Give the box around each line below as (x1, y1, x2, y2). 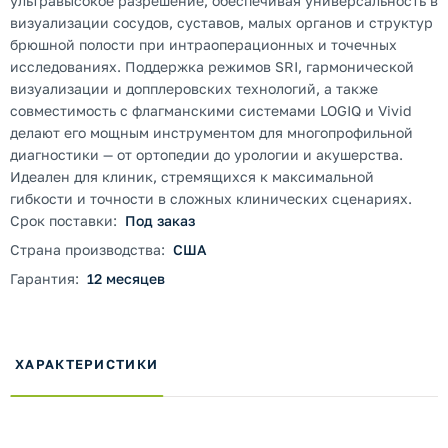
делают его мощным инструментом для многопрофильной (10, 124, 413, 141)
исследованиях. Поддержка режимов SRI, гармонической (10, 58, 414, 75)
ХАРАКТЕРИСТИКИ (15, 356, 159, 372)
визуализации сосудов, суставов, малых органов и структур (10, 14, 433, 31)
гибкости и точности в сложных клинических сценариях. (10, 190, 412, 207)
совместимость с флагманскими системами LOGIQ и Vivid (10, 102, 412, 119)
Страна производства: (10, 241, 165, 258)
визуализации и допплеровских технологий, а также (10, 80, 378, 97)
